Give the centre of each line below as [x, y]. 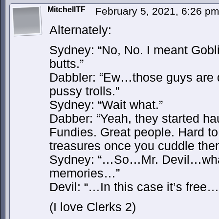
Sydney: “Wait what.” [106, 105]
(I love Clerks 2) [93, 207]
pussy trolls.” [84, 91]
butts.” [66, 64]
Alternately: [80, 30]
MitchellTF [66, 10]
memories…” [85, 173]
